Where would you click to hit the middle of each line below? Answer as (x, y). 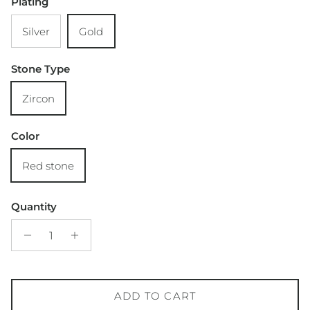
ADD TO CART (155, 295)
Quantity (34, 207)
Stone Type (40, 69)
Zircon (38, 98)
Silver (36, 31)
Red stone (48, 165)
